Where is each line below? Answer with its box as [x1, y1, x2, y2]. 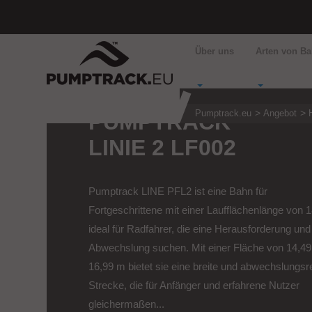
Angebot [263, 109, 297, 118]
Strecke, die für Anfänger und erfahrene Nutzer [88, 279, 300, 291]
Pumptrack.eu [195, 109, 252, 118]
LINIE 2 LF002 [88, 135, 237, 160]
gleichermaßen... [88, 298, 165, 310]
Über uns [195, 47, 235, 56]
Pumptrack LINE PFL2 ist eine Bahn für [88, 185, 268, 197]
